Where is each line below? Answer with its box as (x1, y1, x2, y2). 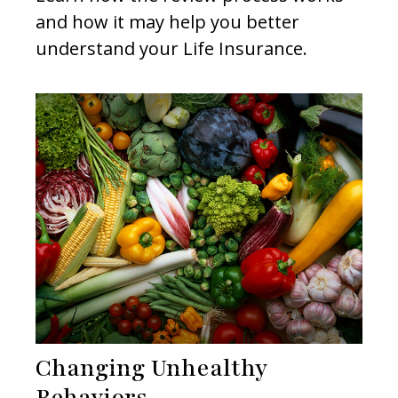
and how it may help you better (36, 10, 299, 35)
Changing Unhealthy (36, 352, 267, 385)
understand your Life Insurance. (36, 36, 307, 61)
